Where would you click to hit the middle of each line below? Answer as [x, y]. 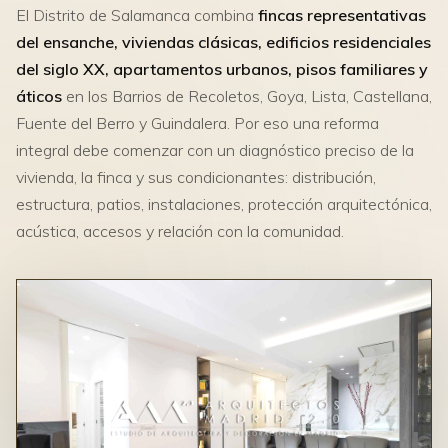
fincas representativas [342, 15]
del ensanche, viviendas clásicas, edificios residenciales [223, 42]
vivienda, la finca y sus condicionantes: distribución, [196, 177]
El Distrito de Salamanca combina [137, 15]
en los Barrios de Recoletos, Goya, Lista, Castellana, [247, 96]
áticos [39, 96]
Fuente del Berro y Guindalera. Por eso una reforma [197, 123]
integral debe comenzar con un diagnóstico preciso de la [215, 150]
